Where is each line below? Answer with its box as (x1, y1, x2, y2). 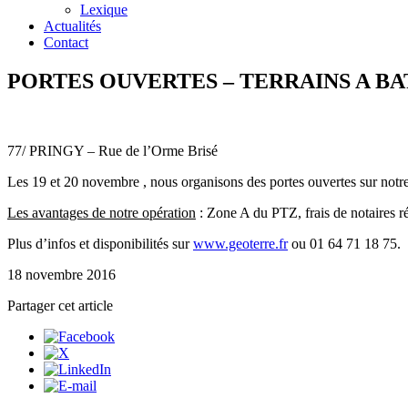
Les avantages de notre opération (7, 204, 196, 220)
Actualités (44, 17, 101, 34)
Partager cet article (7, 297, 113, 313)
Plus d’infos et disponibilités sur (7, 235, 193, 251)
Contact (44, 34, 88, 50)
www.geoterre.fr (193, 235, 288, 251)
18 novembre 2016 (7, 266, 116, 282)
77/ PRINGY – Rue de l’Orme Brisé (7, 142, 218, 158)
